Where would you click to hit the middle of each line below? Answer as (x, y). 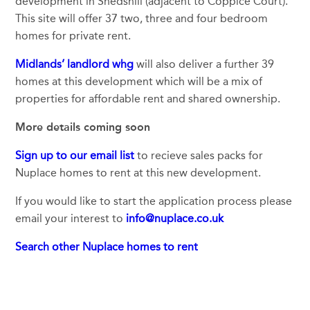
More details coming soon (83, 127)
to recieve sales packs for (200, 156)
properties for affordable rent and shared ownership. (148, 99)
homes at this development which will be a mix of (139, 82)
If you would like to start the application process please (154, 201)
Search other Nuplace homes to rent (107, 247)
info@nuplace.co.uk (175, 219)
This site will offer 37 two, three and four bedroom (142, 19)
